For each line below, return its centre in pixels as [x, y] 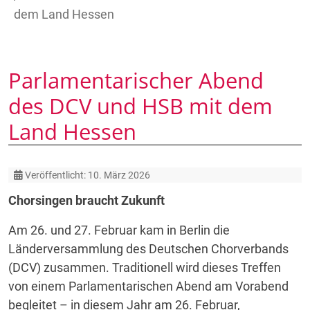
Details [29, 174]
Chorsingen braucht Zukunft [86, 200]
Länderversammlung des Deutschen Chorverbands [148, 249]
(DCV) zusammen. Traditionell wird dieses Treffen [145, 267]
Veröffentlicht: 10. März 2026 [88, 175]
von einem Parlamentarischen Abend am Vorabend [148, 286]
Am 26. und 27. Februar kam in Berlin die [119, 230]
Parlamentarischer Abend [136, 80]
